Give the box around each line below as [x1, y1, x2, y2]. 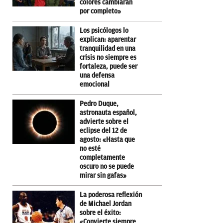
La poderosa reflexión [80, 191, 142, 199]
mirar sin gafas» [80, 171, 126, 179]
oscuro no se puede [80, 162, 134, 170]
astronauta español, [80, 109, 137, 116]
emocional [80, 80, 110, 88]
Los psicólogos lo [80, 26, 128, 34]
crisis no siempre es [80, 53, 136, 61]
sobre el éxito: [80, 209, 121, 217]
